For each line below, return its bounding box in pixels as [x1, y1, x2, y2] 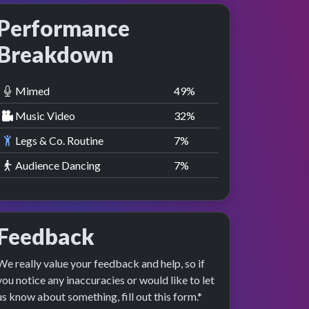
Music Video [13, 108, 75, 122]
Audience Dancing [13, 158, 101, 172]
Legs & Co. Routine [13, 133, 103, 147]
